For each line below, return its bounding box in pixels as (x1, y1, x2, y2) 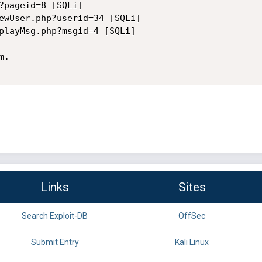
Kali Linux (175, 237, 209, 247)
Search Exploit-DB (22, 211, 88, 221)
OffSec (178, 211, 205, 221)
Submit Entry (30, 237, 79, 247)
